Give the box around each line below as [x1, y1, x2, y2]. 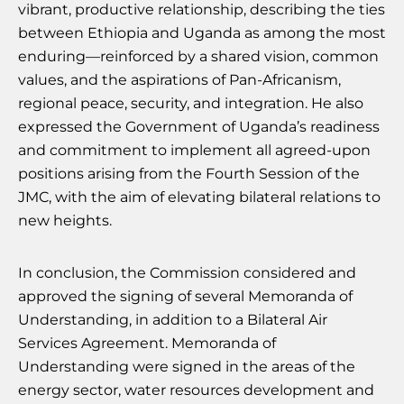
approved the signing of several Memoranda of [18, 288, 353, 306]
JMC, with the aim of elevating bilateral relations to [18, 188, 381, 207]
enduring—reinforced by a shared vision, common [18, 48, 379, 66]
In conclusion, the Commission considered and [18, 264, 356, 282]
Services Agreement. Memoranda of [18, 335, 276, 353]
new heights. [18, 212, 112, 230]
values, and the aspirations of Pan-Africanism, [18, 71, 341, 89]
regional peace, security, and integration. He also [18, 95, 363, 113]
